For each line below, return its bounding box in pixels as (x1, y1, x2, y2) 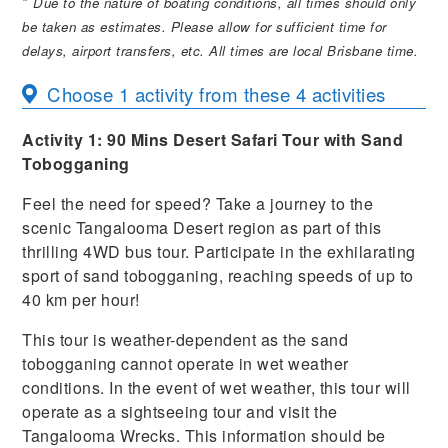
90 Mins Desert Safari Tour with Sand (107, 128, 404, 152)
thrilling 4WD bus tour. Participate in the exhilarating (22, 240, 416, 264)
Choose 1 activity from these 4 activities (47, 81, 386, 108)
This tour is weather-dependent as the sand (22, 328, 349, 352)
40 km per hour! (22, 288, 140, 312)
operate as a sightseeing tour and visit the (22, 400, 338, 424)
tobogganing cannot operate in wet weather (22, 352, 349, 376)
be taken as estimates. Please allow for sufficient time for (22, 16, 387, 36)
